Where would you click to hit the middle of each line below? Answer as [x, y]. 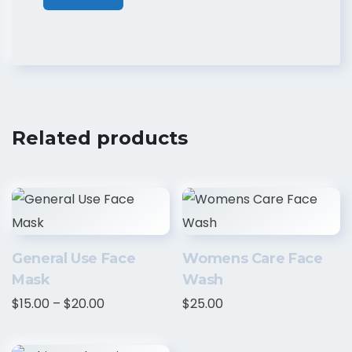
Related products [100, 137]
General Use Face [74, 258]
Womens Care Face [253, 258]
